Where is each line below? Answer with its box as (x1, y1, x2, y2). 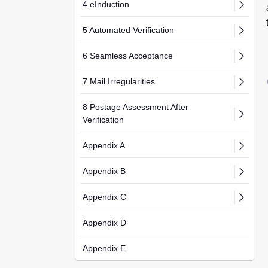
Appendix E (83, 243, 126, 253)
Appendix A (83, 141, 125, 150)
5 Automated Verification (83, 25, 174, 35)
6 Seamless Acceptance (83, 51, 173, 60)
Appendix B (83, 166, 126, 176)
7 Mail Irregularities (83, 77, 155, 86)
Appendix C (83, 192, 126, 202)
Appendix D (83, 218, 126, 227)
